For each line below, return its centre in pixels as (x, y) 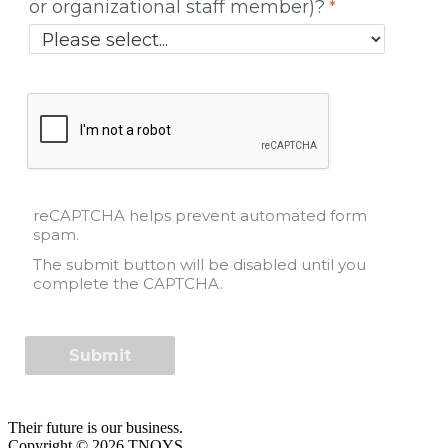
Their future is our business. (95, 427)
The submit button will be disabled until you (200, 264)
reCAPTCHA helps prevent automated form (200, 215)
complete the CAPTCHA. (128, 283)
